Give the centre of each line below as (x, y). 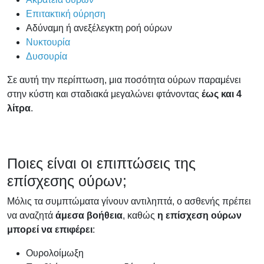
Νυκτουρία (48, 42)
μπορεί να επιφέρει (50, 229)
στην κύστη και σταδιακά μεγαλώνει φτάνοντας (104, 94)
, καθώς (140, 215)
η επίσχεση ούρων (199, 215)
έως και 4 (222, 94)
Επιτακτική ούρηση (66, 14)
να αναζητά (31, 215)
